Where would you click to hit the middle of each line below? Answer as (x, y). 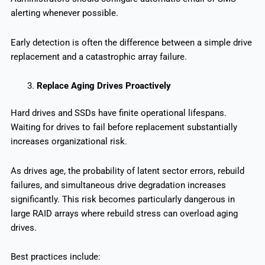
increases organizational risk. (69, 142)
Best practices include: (55, 257)
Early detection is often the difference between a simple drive (131, 42)
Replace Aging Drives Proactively (104, 86)
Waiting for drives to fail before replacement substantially (124, 127)
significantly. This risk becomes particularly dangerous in (122, 199)
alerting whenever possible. (64, 13)
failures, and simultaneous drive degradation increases (118, 185)
